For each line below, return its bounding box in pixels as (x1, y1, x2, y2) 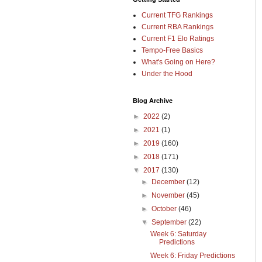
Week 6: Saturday (150, 230, 206, 238)
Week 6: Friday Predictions (150, 251, 235, 260)
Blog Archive (133, 97, 173, 104)
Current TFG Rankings (142, 11, 213, 19)
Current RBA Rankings (142, 23, 213, 31)
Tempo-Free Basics (142, 46, 203, 54)
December (151, 178, 187, 186)
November (151, 191, 187, 199)
